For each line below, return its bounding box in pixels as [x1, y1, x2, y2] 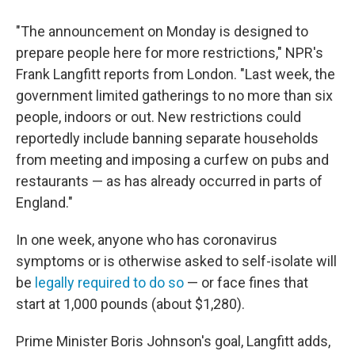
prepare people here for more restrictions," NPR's [16, 44, 323, 62]
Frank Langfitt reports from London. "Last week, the [16, 66, 335, 83]
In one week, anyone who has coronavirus [16, 231, 277, 249]
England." [16, 194, 73, 212]
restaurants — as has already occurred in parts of [16, 173, 323, 190]
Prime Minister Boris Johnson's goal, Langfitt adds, [16, 333, 330, 350]
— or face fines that [184, 274, 308, 292]
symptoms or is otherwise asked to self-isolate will [16, 253, 337, 270]
